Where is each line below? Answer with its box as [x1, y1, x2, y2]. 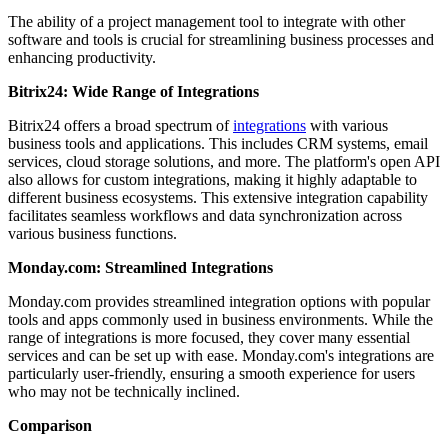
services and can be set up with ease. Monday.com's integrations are [8, 346, 434, 364]
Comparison [8, 416, 92, 434]
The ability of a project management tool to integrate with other [8, 12, 405, 30]
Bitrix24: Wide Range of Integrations [8, 82, 259, 100]
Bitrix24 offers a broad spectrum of [8, 116, 233, 134]
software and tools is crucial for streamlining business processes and [8, 30, 434, 48]
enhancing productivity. [8, 48, 156, 66]
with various [306, 116, 388, 134]
